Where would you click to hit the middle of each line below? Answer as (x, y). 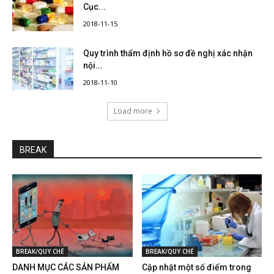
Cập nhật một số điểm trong (196, 268)
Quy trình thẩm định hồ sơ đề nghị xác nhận (168, 54)
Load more (133, 111)
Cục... (94, 7)
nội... (93, 66)
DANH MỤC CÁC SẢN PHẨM (66, 268)
